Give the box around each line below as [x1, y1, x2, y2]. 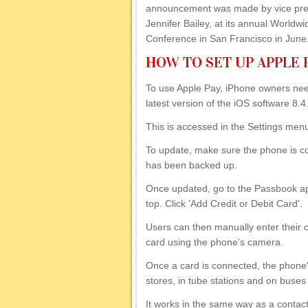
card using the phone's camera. [146, 236, 283, 247]
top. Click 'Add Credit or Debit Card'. [146, 198, 302, 209]
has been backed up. [146, 159, 237, 170]
